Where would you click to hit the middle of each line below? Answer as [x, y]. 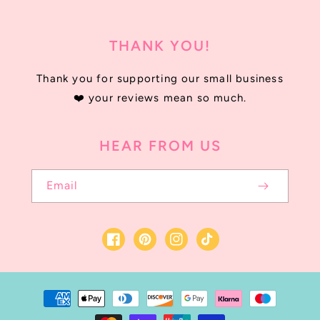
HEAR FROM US [160, 146]
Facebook [132, 247]
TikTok [217, 247]
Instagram [196, 247]
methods [51, 311]
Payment [51, 292]
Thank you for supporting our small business [160, 79]
